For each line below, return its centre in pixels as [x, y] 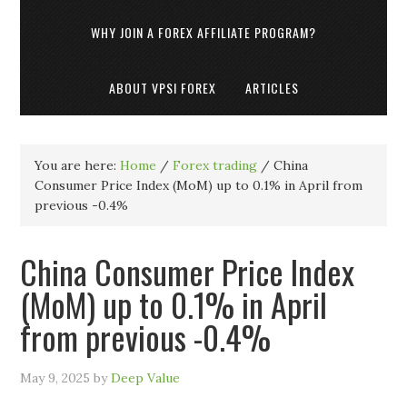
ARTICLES [272, 88]
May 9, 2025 [55, 378]
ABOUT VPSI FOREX [162, 88]
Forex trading [215, 165]
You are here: [78, 165]
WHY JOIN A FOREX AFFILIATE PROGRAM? [203, 32]
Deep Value [146, 378]
